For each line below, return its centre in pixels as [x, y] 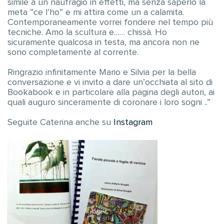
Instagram [134, 122]
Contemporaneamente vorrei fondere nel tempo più [110, 22]
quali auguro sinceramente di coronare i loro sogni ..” [109, 102]
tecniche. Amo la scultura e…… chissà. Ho [87, 32]
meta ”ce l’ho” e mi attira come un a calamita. [96, 12]
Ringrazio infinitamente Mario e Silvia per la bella [102, 72]
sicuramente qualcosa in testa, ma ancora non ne [103, 42]
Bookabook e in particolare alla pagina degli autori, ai [111, 92]
